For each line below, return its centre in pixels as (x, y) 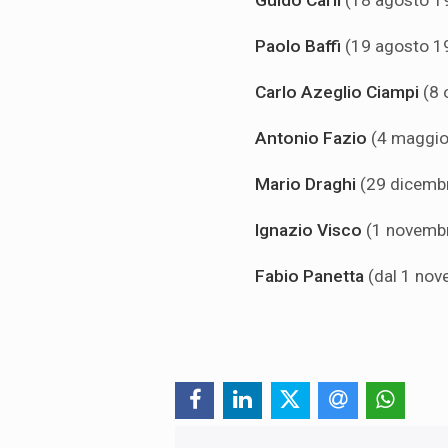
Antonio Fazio (313, 138)
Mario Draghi (307, 184)
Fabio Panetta (311, 276)
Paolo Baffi (300, 46)
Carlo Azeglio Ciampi (339, 92)
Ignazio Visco (310, 230)
